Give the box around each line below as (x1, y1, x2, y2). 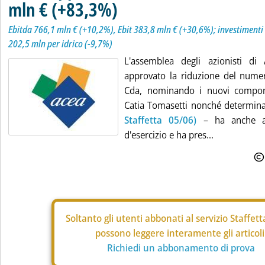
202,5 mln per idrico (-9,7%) (8, 37, 112, 50)
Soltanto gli (65, 212, 116, 225)
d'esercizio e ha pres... (124, 128, 214, 141)
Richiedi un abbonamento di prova (107, 241, 255, 254)
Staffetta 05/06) (124, 114, 197, 127)
